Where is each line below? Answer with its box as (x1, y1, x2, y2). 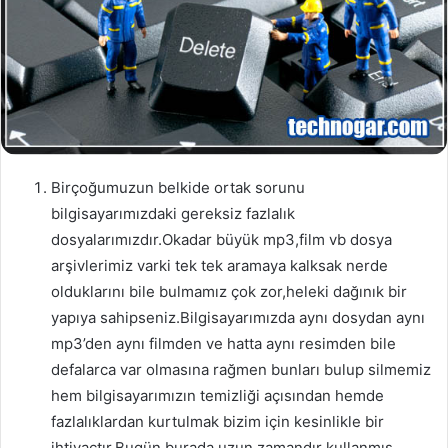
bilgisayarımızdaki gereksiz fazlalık (51, 204, 295, 224)
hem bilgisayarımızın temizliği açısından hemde (51, 386, 384, 406)
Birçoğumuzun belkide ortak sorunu (51, 178, 305, 198)
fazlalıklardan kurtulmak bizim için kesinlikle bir (51, 412, 384, 432)
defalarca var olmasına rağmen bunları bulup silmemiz (51, 360, 431, 380)
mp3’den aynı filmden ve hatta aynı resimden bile (51, 334, 396, 354)
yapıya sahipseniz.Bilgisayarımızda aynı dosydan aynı (51, 308, 425, 328)
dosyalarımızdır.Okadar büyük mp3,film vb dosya (51, 230, 392, 250)
